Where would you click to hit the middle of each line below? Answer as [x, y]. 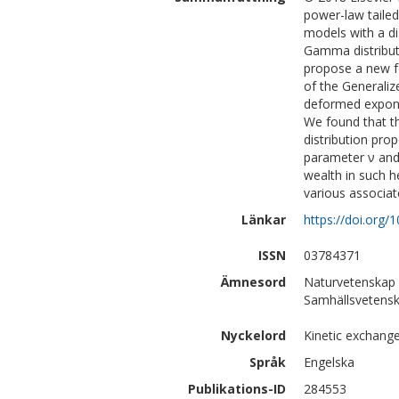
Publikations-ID [237, 389]
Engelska [329, 362]
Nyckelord [253, 335]
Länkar [264, 220]
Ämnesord [253, 282]
